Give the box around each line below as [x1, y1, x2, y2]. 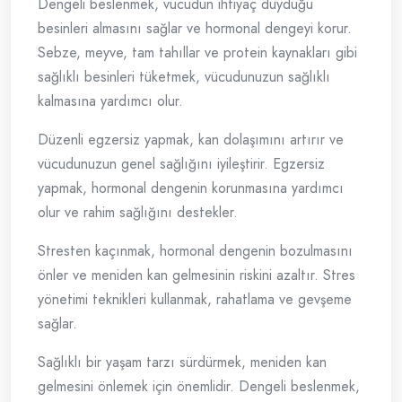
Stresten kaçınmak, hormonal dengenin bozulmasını [38, 240, 353, 262]
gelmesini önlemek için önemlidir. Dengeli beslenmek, [38, 376, 360, 398]
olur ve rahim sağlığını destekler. [38, 202, 238, 223]
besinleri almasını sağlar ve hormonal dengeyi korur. [38, 18, 352, 39]
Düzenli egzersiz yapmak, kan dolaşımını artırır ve [38, 129, 344, 151]
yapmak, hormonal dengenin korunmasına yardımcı [38, 178, 344, 199]
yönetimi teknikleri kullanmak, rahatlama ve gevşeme [38, 289, 352, 310]
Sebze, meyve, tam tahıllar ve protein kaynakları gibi [38, 42, 357, 64]
